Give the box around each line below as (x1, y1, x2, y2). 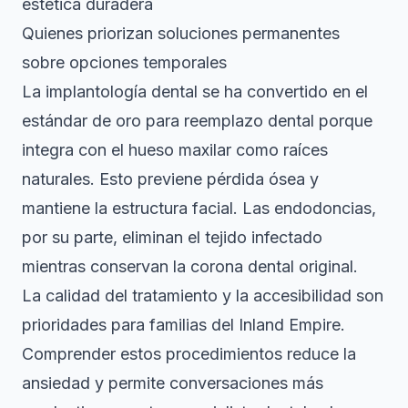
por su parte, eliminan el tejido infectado (22, 228, 322, 248)
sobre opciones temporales (22, 53, 227, 73)
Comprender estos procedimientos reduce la (22, 344, 356, 364)
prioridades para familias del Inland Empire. (22, 315, 345, 335)
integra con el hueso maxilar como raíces (22, 140, 328, 160)
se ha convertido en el (198, 82, 368, 102)
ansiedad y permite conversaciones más (22, 373, 323, 393)
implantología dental (46, 82, 198, 102)
